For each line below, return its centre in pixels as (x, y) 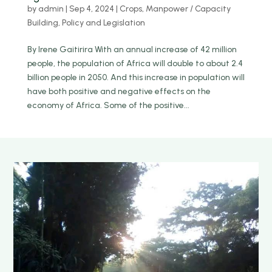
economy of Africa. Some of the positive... (108, 105)
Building (42, 22)
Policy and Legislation (103, 22)
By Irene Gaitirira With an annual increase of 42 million (132, 49)
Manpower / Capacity (188, 8)
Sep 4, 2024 (91, 8)
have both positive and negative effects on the (119, 91)
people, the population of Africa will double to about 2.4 (135, 63)
